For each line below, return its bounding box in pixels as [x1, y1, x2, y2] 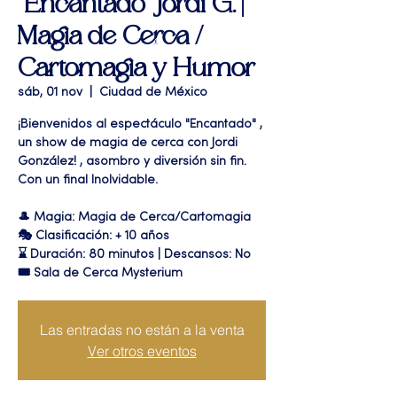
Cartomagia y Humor [18, 53, 255, 83]
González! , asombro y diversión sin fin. [18, 156, 246, 167]
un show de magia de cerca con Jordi [18, 137, 237, 149]
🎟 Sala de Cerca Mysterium [18, 268, 183, 279]
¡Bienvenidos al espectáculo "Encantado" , [18, 119, 262, 130]
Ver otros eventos [87, 342, 197, 360]
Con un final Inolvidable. [18, 175, 158, 186]
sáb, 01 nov [18, 87, 82, 98]
